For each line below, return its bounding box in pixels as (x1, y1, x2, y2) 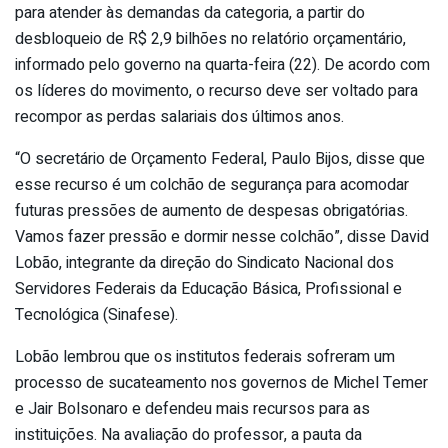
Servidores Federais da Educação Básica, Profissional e (15, 276, 402, 301)
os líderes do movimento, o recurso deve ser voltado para (15, 78, 418, 103)
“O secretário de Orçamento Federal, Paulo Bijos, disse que (15, 146, 425, 171)
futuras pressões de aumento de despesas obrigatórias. (15, 198, 408, 223)
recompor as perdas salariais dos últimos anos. (15, 104, 344, 129)
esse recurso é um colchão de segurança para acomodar (15, 172, 409, 197)
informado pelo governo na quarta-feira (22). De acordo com (15, 52, 430, 77)
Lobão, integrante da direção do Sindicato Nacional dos (15, 250, 394, 275)
